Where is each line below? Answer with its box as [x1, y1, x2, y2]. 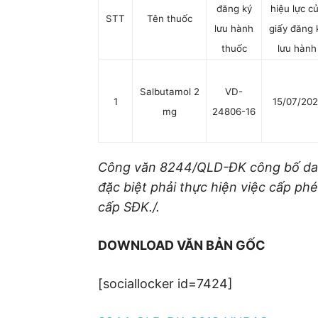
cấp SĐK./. [98, 199, 160, 214]
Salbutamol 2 [139, 86, 199, 97]
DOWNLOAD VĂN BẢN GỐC [98, 238, 265, 253]
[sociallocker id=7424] [98, 276, 233, 291]
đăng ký [216, 3, 252, 14]
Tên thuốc [146, 13, 192, 24]
